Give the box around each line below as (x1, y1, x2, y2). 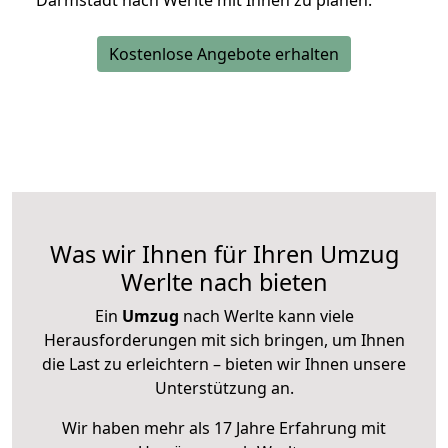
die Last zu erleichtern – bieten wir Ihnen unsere (42, 353, 406, 376)
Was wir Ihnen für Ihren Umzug (49, 238, 399, 271)
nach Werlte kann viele (178, 305, 354, 328)
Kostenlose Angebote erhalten (109, 43, 339, 66)
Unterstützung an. (154, 377, 294, 400)
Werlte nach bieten (120, 266, 328, 299)
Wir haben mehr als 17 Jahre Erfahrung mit (62, 417, 386, 440)
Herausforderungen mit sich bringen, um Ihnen (43, 329, 405, 352)
